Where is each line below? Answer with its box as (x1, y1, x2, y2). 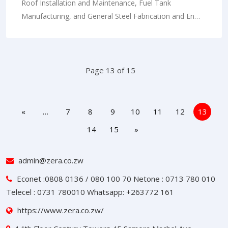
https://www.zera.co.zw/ (15, 205, 104, 215)
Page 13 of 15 (85, 65, 135, 75)
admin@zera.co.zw (18, 155, 83, 165)
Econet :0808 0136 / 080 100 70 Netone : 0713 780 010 (15, 173, 215, 184)
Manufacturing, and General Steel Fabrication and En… (21, 11, 200, 21)
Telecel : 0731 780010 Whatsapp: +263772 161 (6, 186, 174, 197)
